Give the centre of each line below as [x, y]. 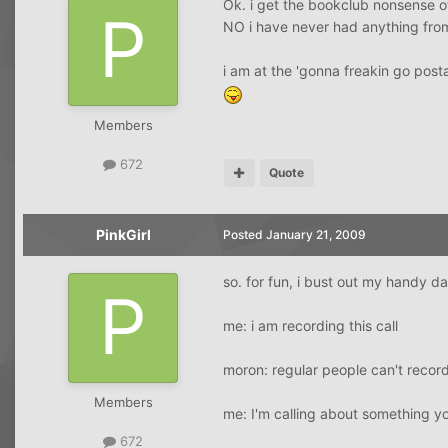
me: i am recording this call [310, 325]
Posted [244, 234]
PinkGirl [123, 234]
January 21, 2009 [316, 234]
